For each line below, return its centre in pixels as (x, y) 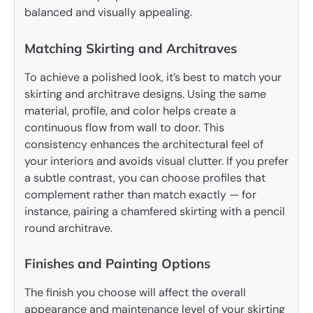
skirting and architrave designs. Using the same (145, 94)
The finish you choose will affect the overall (135, 292)
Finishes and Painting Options (117, 263)
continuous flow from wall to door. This (124, 127)
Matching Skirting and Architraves (131, 48)
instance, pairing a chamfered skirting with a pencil (155, 211)
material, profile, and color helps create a (130, 110)
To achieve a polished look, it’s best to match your (153, 77)
